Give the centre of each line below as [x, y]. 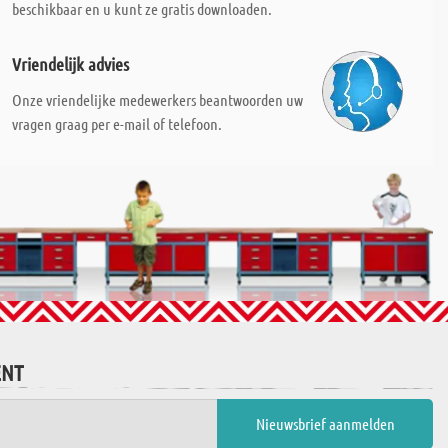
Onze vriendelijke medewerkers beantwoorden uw [157, 99]
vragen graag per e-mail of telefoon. [116, 123]
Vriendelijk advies [70, 64]
